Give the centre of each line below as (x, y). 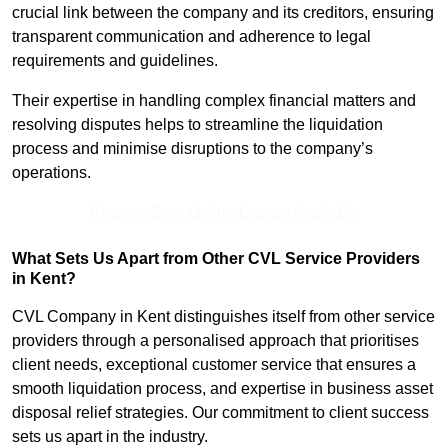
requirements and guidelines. (117, 61)
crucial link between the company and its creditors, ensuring (223, 13)
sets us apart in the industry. (110, 437)
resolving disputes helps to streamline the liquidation (197, 125)
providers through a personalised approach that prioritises (215, 341)
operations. (51, 173)
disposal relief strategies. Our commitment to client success (220, 413)
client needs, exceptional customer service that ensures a (214, 365)
